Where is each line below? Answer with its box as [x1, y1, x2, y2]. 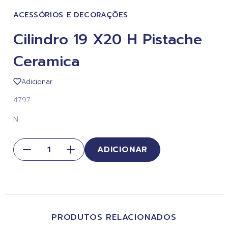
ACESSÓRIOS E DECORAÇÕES [13, 9, 128, 20]
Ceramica [13, 50, 80, 72]
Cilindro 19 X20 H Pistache [13, 28, 202, 50]
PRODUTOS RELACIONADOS [51, 211, 177, 223]
